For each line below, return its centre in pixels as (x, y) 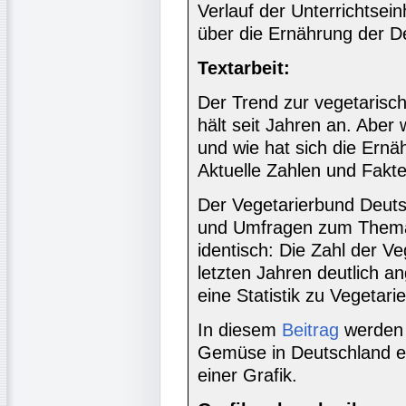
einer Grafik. (247, 375)
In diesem (240, 329)
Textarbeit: (244, 68)
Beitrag (310, 329)
